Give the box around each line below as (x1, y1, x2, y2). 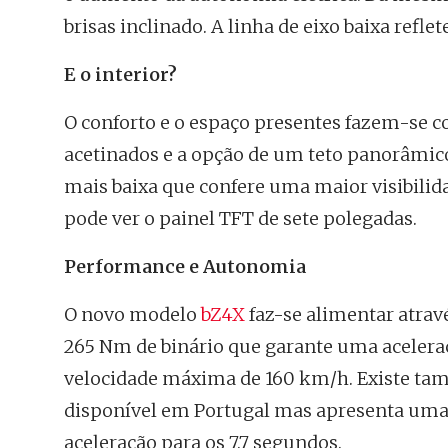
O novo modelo (64, 302, 201, 326)
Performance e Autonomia (64, 254, 306, 278)
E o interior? (64, 62, 177, 86)
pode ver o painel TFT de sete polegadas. (64, 206, 417, 230)
